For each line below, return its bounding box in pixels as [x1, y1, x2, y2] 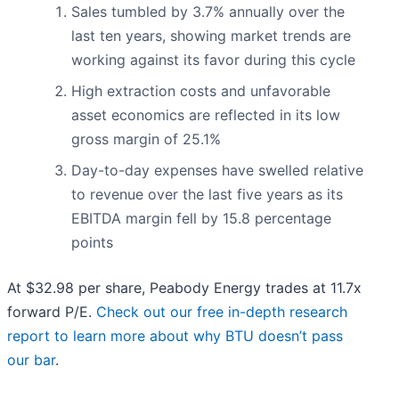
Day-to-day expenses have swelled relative [71, 161, 363, 180]
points [71, 233, 113, 252]
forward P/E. [7, 303, 96, 322]
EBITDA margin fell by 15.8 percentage [71, 209, 331, 228]
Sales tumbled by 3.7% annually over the [71, 3, 345, 21]
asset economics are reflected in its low [71, 106, 340, 125]
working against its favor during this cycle [71, 51, 355, 69]
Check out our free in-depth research [96, 303, 347, 322]
